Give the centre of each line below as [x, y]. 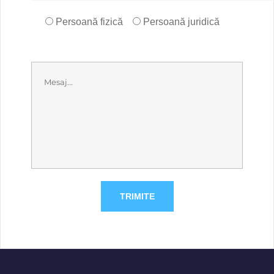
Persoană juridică [181, 22]
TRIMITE [137, 196]
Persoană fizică [89, 22]
